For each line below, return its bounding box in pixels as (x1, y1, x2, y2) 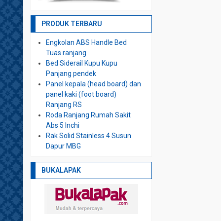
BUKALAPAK (41, 166, 81, 174)
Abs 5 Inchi (46, 121, 79, 129)
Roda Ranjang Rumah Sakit (46, 110, 131, 119)
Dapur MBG (46, 142, 81, 150)
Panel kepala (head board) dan (46, 79, 141, 88)
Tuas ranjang (46, 48, 86, 57)
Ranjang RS (46, 100, 82, 109)
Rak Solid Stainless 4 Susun (46, 131, 131, 140)
